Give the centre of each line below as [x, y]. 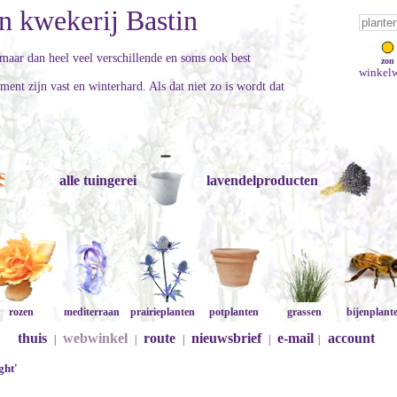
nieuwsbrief [226, 338]
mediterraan [92, 312]
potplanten [234, 312]
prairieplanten [163, 312]
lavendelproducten [262, 180]
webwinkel [95, 338]
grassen [305, 312]
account [351, 338]
